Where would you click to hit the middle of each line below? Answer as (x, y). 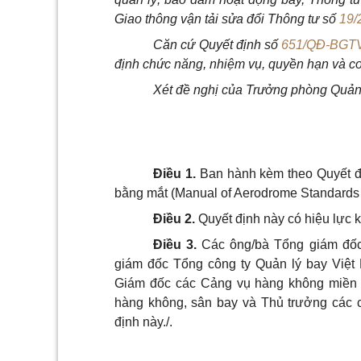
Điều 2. (174, 219)
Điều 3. (175, 245)
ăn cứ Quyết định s (217, 45)
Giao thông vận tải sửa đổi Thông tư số (227, 19)
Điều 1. (174, 174)
